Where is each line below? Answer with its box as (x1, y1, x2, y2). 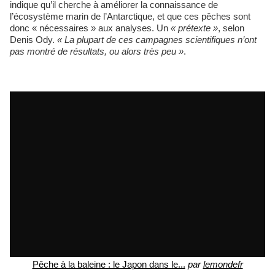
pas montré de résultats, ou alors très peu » (10, 45, 184, 56)
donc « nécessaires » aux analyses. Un (10, 22, 171, 33)
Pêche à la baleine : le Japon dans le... (32, 258, 185, 269)
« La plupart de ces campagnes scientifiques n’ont (57, 34, 257, 45)
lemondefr (203, 258, 243, 269)
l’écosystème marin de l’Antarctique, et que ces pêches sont (10, 10, 250, 21)
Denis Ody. (10, 34, 57, 45)
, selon (218, 22, 244, 33)
